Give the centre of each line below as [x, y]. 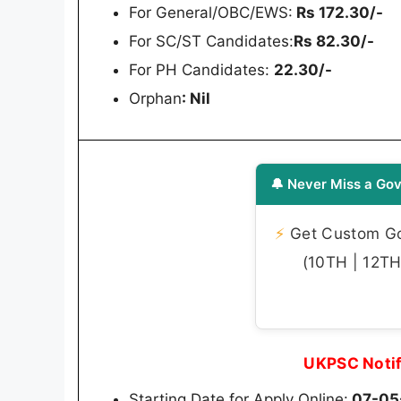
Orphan [155, 98]
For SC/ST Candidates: [211, 41]
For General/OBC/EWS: [211, 12]
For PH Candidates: [201, 69]
